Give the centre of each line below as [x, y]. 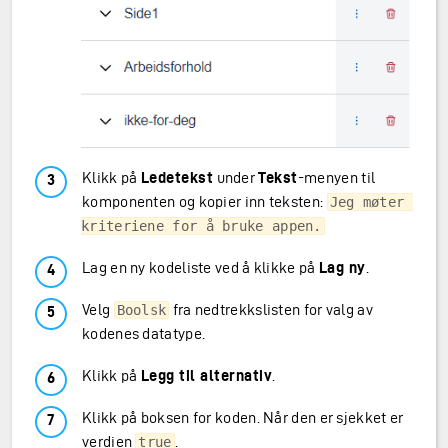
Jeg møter [367, 202]
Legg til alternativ [206, 375]
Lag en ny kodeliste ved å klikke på [200, 267]
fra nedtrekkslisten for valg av [271, 309]
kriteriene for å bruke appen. [201, 226]
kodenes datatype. [144, 333]
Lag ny [342, 267]
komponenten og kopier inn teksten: [204, 201]
